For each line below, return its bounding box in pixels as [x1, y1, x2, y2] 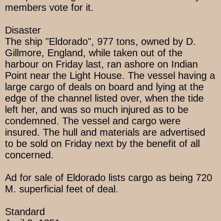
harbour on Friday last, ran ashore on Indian [5, 59, 198, 70]
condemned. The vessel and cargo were [5, 115, 181, 127]
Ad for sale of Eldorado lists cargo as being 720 [5, 172, 212, 184]
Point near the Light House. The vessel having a [5, 70, 215, 81]
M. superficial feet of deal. [5, 184, 118, 195]
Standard [5, 206, 45, 218]
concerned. [5, 149, 54, 161]
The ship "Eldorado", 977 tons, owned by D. [5, 36, 196, 47]
